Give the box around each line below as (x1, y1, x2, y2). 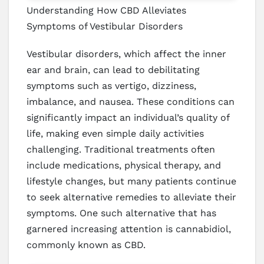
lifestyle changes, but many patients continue (27, 175, 236, 187)
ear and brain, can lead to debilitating (27, 64, 200, 75)
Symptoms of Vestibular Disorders (27, 20, 183, 32)
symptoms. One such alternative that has (27, 207, 216, 219)
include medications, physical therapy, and (27, 159, 221, 171)
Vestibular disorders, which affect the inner (27, 48, 226, 60)
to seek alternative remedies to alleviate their (27, 191, 236, 203)
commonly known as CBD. (27, 239, 146, 250)
